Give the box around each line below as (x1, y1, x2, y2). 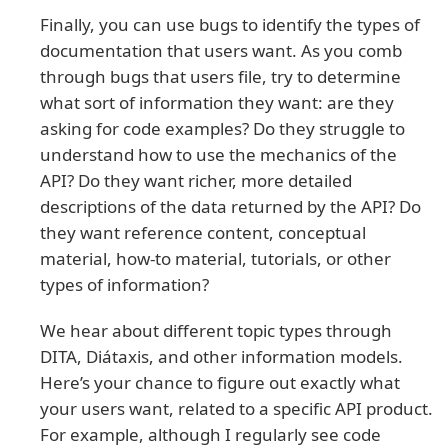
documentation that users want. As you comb (40, 39, 402, 63)
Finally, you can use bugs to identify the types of (40, 13, 420, 37)
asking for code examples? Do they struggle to (40, 117, 405, 141)
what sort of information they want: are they (40, 91, 394, 115)
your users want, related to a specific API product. (40, 397, 433, 421)
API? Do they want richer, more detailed (40, 169, 352, 193)
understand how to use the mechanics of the (40, 143, 397, 167)
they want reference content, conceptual (40, 221, 366, 245)
